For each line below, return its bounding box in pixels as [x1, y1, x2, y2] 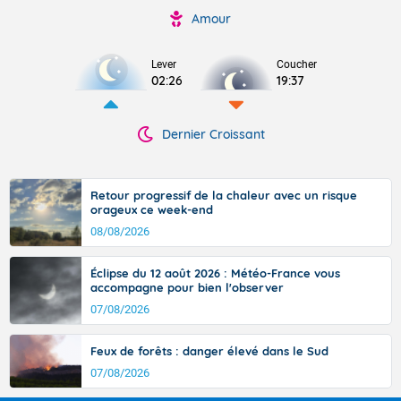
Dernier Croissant [161, 126, 265, 142]
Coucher [277, 58, 317, 71]
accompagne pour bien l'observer [90, 280, 284, 294]
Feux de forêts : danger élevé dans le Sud [90, 344, 328, 358]
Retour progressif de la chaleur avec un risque [90, 188, 357, 202]
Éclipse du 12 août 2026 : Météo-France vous [90, 266, 340, 280]
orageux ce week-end [90, 202, 213, 217]
